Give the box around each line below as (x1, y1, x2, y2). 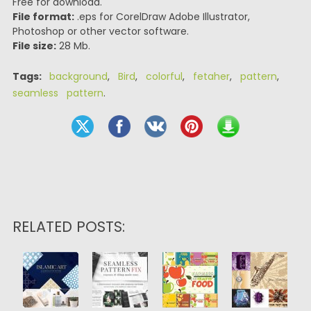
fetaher (192, 69, 230, 83)
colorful (145, 69, 183, 83)
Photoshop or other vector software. (12, 24, 189, 38)
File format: (12, 10, 74, 24)
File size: (12, 39, 56, 53)
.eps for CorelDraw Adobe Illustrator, (74, 10, 250, 24)
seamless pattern (12, 86, 103, 100)
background (49, 69, 108, 83)
